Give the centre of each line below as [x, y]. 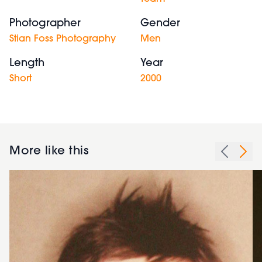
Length [27, 63]
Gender [160, 23]
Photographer [45, 23]
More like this [49, 151]
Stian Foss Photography [63, 39]
